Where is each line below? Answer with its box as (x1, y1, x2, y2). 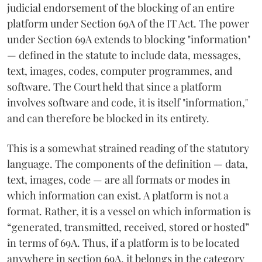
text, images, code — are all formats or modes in (7, 172, 230, 187)
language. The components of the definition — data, (7, 156, 248, 171)
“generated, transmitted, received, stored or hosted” (7, 219, 249, 234)
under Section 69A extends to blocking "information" (7, 32, 250, 46)
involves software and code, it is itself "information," (7, 95, 248, 109)
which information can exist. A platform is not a (7, 188, 229, 202)
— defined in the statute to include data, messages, (7, 47, 241, 62)
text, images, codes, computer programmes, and (7, 63, 232, 78)
